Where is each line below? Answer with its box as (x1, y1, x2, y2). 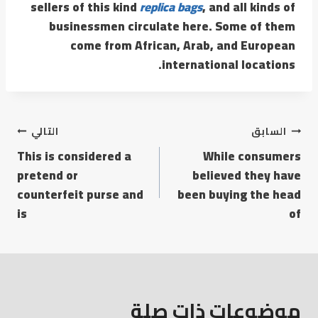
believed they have (192, 163, 301, 187)
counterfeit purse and (17, 182, 143, 206)
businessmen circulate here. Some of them (49, 14, 295, 38)
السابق (251, 122, 287, 141)
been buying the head (177, 182, 301, 206)
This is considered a (17, 144, 131, 168)
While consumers (203, 144, 301, 168)
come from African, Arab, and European (70, 33, 295, 57)
